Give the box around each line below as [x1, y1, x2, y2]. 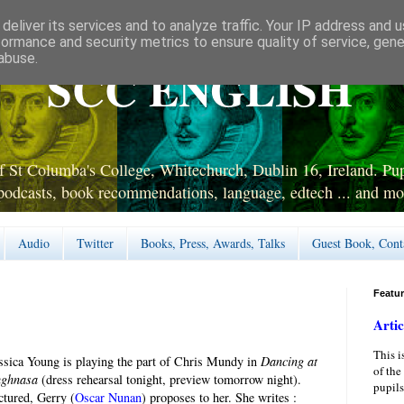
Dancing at [261, 352, 317, 370]
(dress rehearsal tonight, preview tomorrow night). [41, 370, 301, 388]
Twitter [77, 234, 114, 252]
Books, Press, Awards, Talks [141, 234, 285, 252]
